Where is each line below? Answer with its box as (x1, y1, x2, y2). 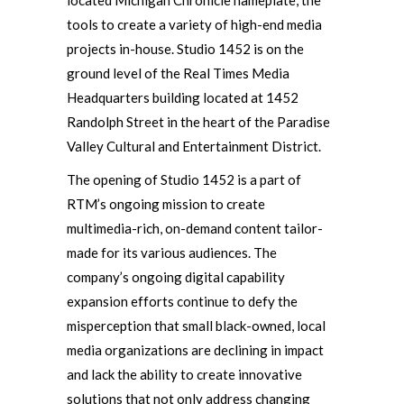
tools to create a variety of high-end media (67, 16, 322, 32)
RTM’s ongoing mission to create (67, 196, 265, 212)
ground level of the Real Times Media (67, 65, 289, 81)
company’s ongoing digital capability (67, 269, 285, 285)
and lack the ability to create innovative (67, 366, 302, 382)
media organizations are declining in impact (67, 342, 324, 358)
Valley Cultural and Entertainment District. (67, 138, 321, 154)
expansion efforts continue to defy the (67, 293, 298, 309)
